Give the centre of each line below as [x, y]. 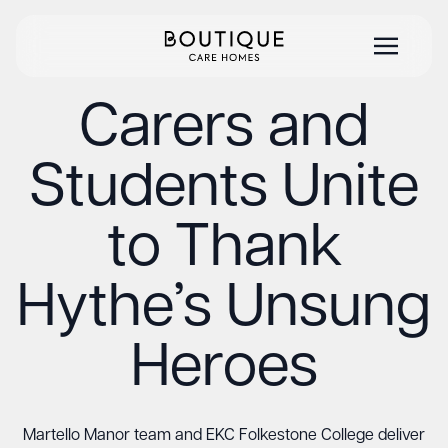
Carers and [224, 130]
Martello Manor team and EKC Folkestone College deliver [224, 436]
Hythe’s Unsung [224, 310]
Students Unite [224, 190]
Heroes [224, 370]
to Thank [224, 250]
